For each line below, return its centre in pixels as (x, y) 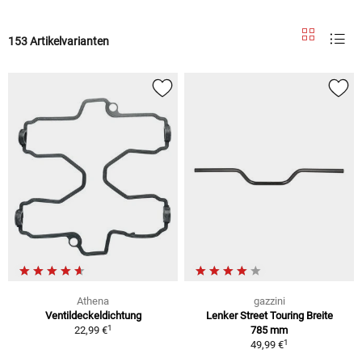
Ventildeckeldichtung (93, 316)
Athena (93, 301)
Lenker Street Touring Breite (269, 316)
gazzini (269, 301)
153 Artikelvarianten (59, 41)
